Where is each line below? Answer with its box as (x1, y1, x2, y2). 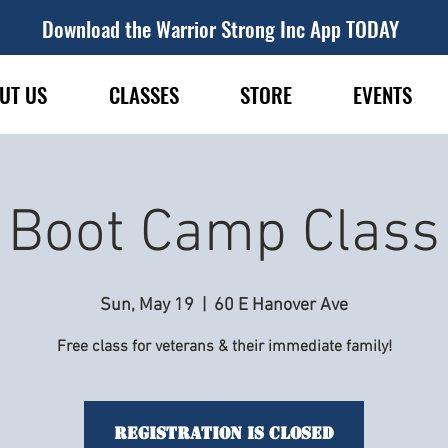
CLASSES (108, 79, 179, 110)
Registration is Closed (114, 423, 334, 444)
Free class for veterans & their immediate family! (56, 337, 392, 357)
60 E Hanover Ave (214, 295, 348, 316)
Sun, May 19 (100, 295, 194, 316)
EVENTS (352, 79, 412, 110)
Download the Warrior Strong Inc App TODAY (42, 13, 399, 44)
